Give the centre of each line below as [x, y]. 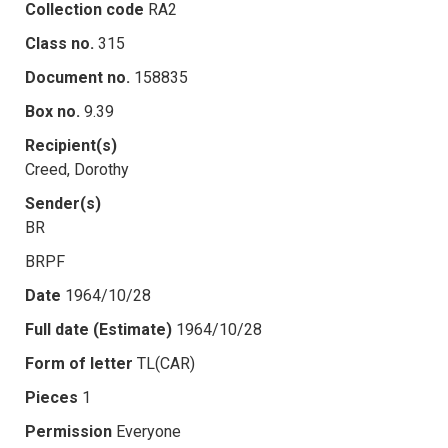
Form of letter [79, 363]
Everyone [148, 431]
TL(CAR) [166, 363]
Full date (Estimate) [98, 329]
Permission [68, 431]
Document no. [77, 77]
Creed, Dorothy [77, 169]
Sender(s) [63, 203]
